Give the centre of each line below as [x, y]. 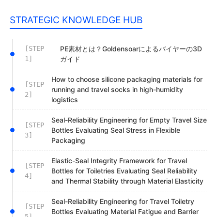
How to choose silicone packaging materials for [127, 79]
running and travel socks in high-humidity [117, 89]
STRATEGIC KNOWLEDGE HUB [76, 20]
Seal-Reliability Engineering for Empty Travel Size [129, 120]
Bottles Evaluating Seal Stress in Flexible [116, 130]
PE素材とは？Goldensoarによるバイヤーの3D [131, 49]
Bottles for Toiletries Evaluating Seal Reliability [124, 171]
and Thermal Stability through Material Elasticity [127, 181]
